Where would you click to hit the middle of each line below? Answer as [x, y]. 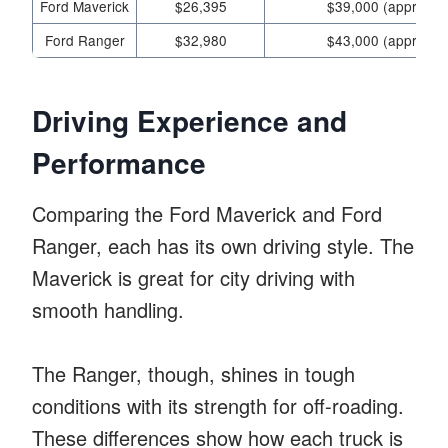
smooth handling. [108, 309]
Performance [119, 162]
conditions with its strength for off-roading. [218, 405]
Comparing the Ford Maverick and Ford [207, 213]
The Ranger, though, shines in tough [193, 373]
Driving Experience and [189, 120]
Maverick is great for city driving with [193, 277]
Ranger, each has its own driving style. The [223, 245]
